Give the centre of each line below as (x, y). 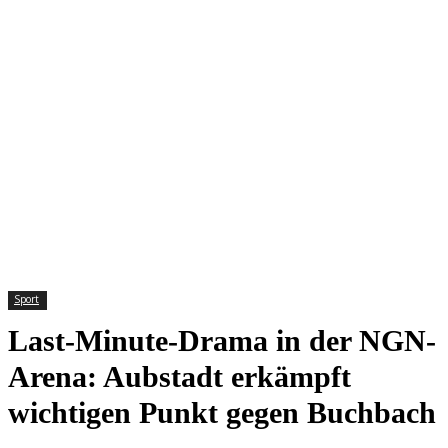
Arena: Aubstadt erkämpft (179, 376)
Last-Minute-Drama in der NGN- (222, 340)
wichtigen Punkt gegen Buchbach (222, 412)
